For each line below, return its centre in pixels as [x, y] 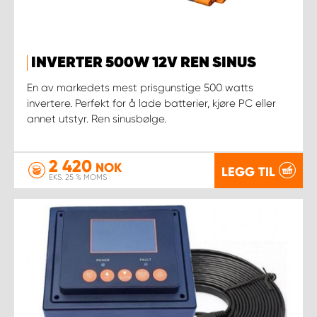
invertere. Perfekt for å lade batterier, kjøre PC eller [151, 103]
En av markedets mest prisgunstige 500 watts [140, 87]
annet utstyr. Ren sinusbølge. [97, 119]
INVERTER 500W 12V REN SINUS [144, 63]
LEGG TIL [248, 172]
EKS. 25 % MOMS [78, 177]
